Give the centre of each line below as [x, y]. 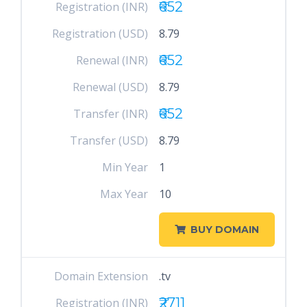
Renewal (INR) [112, 60]
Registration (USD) [100, 34]
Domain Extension [101, 276]
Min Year [125, 167]
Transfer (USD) [109, 140]
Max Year [124, 194]
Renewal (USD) [111, 87]
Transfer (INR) [111, 114]
